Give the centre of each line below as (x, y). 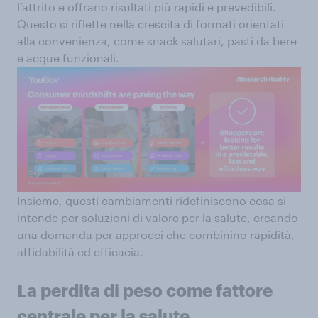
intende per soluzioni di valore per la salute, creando (158, 218)
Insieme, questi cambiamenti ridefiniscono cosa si (152, 201)
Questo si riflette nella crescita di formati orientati (150, 23)
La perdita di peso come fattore (145, 290)
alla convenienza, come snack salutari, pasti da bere (157, 40)
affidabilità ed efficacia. (80, 252)
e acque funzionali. (68, 57)
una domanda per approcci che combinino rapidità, (156, 235)
